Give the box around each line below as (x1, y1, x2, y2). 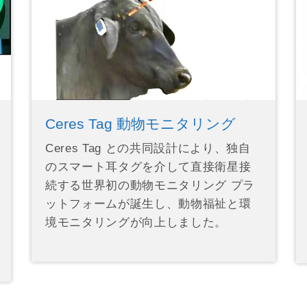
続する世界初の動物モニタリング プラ (45, 178, 255, 192)
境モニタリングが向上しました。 (45, 215, 227, 229)
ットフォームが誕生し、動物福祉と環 (45, 197, 251, 210)
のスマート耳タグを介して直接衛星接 (45, 160, 251, 173)
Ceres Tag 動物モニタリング (45, 115, 236, 132)
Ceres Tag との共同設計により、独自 (45, 141, 251, 155)
